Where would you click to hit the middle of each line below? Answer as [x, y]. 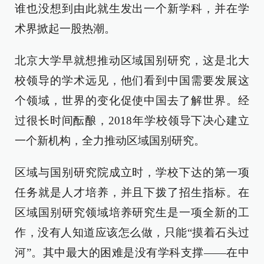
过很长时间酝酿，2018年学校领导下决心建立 [132, 121]
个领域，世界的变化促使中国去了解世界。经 [132, 100]
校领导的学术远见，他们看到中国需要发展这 [132, 80]
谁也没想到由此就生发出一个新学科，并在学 [132, 9]
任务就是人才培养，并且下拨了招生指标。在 [132, 192]
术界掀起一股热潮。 [65, 29]
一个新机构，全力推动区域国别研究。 [110, 141]
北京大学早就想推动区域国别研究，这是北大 [132, 60]
